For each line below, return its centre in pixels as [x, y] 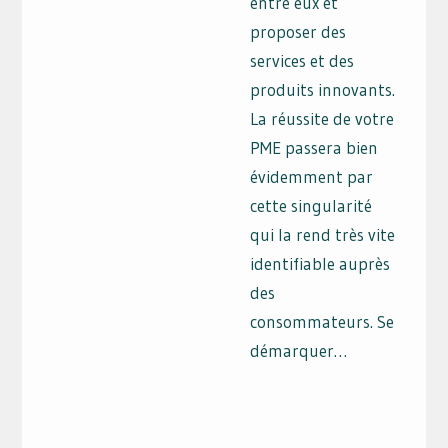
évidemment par [312, 177]
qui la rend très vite [323, 235]
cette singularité [311, 206]
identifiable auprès [320, 264]
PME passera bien [314, 148]
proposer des [298, 32]
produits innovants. [323, 90]
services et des [302, 61]
